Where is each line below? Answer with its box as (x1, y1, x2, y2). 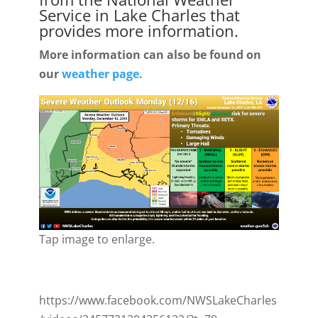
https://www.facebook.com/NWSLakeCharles (38, 292, 277, 309)
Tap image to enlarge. (38, 231, 155, 248)
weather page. (61, 66, 143, 82)
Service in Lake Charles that (38, 4, 240, 26)
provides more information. (38, 20, 238, 41)
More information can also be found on (38, 47, 261, 62)
